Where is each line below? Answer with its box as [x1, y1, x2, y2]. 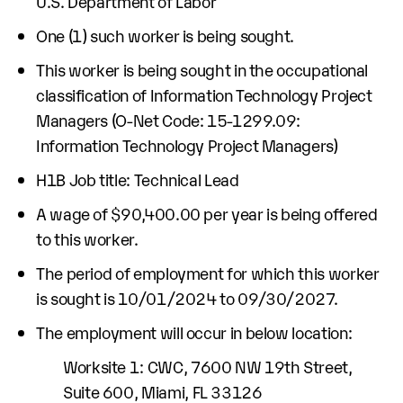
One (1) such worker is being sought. [36, 24, 295, 46]
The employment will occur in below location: [36, 321, 353, 343]
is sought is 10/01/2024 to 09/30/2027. [36, 287, 338, 309]
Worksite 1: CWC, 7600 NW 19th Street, [63, 355, 353, 377]
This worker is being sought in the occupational [36, 58, 369, 80]
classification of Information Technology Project [36, 84, 372, 105]
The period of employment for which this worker [36, 262, 380, 283]
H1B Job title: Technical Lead [36, 168, 239, 190]
